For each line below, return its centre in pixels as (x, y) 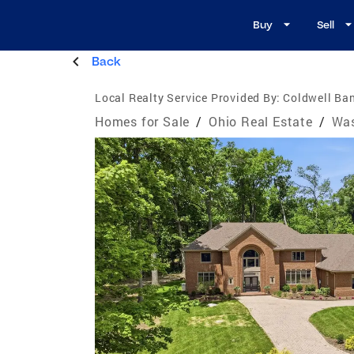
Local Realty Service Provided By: (188, 97)
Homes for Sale (143, 121)
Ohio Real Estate (261, 121)
